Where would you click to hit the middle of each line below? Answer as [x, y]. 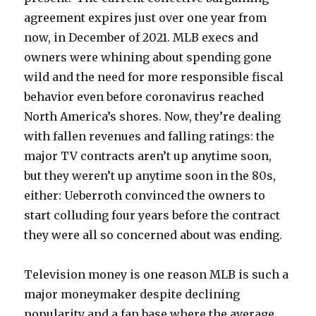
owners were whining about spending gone [148, 57]
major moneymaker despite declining [132, 294]
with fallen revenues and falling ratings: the [150, 136]
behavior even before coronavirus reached [144, 96]
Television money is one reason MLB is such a [157, 274]
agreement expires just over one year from [146, 17]
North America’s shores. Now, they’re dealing [153, 116]
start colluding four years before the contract [152, 215]
